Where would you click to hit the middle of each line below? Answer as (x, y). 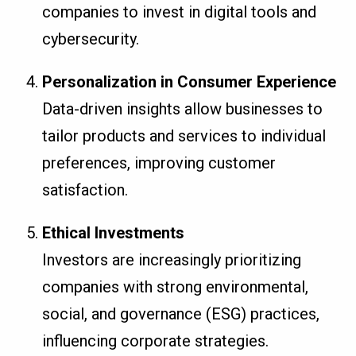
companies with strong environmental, (176, 286)
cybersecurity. (91, 39)
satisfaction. (85, 190)
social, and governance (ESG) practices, (181, 313)
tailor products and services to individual (184, 135)
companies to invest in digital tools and (180, 12)
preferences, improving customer (159, 163)
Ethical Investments (114, 232)
